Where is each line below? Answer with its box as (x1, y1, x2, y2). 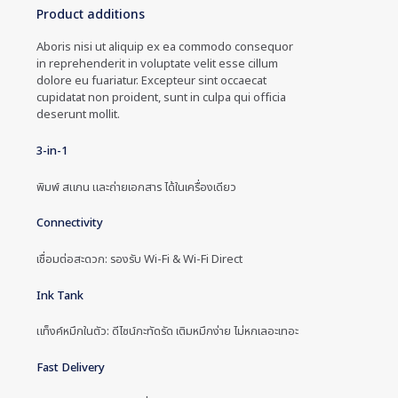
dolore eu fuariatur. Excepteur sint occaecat (36, 72, 267, 91)
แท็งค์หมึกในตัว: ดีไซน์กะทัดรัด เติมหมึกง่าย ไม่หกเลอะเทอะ (36, 322, 298, 341)
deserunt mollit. (36, 106, 120, 124)
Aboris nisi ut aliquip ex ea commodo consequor (36, 38, 293, 57)
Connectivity (36, 214, 103, 233)
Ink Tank (36, 286, 84, 305)
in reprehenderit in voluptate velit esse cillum (36, 55, 278, 74)
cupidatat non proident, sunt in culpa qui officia (36, 89, 286, 107)
